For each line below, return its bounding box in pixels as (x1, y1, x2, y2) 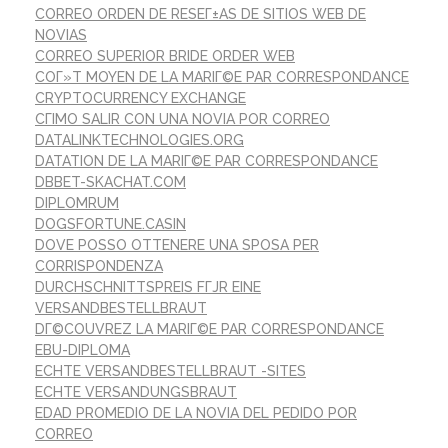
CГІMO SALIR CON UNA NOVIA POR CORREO (35, 111, 330, 128)
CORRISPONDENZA (35, 258, 163, 275)
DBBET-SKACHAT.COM (35, 174, 186, 191)
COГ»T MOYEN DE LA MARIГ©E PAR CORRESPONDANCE (35, 69, 409, 86)
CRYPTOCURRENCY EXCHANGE (35, 90, 246, 107)
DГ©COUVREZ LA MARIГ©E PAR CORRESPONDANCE (35, 321, 384, 338)
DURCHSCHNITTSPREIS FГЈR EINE (35, 279, 261, 296)
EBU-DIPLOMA (35, 342, 130, 359)
